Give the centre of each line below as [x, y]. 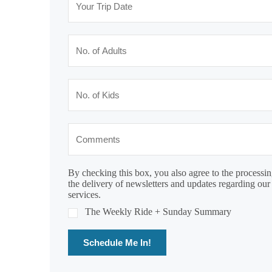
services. [85, 195]
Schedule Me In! [117, 243]
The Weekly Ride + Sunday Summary [158, 212]
